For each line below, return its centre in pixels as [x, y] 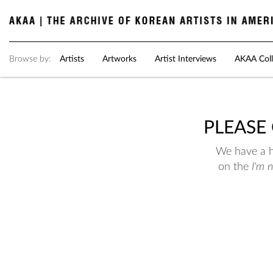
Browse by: [30, 59]
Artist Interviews [186, 59]
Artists [72, 59]
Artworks [119, 59]
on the [235, 167]
